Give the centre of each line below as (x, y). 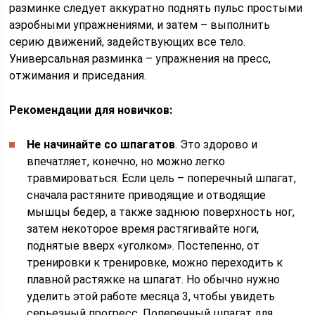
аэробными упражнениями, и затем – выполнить (140, 25)
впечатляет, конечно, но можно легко (126, 161)
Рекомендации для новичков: (91, 110)
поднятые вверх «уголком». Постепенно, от (143, 246)
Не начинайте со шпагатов (101, 144)
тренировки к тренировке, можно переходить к (155, 263)
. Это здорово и (217, 144)
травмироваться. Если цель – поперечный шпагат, (162, 178)
